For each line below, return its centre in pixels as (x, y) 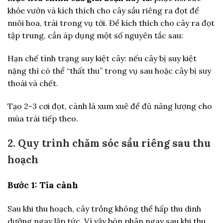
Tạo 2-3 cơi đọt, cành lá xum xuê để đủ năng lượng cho (110, 106)
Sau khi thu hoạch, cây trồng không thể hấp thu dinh (104, 208)
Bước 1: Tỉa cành (43, 185)
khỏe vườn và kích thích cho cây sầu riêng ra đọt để (103, 10)
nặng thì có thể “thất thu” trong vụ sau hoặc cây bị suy (109, 70)
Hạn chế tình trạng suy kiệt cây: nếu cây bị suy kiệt (102, 58)
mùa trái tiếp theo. (43, 118)
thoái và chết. (33, 83)
